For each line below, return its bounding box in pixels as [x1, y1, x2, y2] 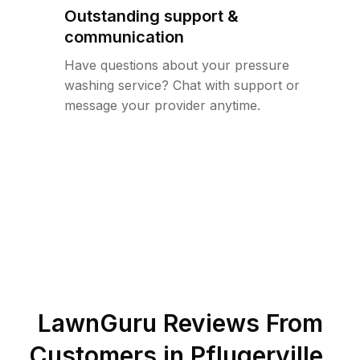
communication [64, 27, 184, 47]
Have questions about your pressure [64, 57, 289, 73]
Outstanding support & [64, 6, 239, 26]
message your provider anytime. [64, 97, 260, 113]
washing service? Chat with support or [64, 77, 300, 93]
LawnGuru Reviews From [37, 309, 323, 337]
